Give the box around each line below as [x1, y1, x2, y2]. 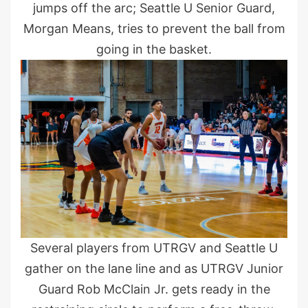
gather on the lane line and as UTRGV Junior [25, 261, 283, 276]
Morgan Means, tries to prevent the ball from [23, 21, 285, 36]
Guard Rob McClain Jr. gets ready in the [38, 282, 270, 297]
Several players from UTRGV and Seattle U [30, 241, 278, 256]
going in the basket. [96, 42, 212, 57]
